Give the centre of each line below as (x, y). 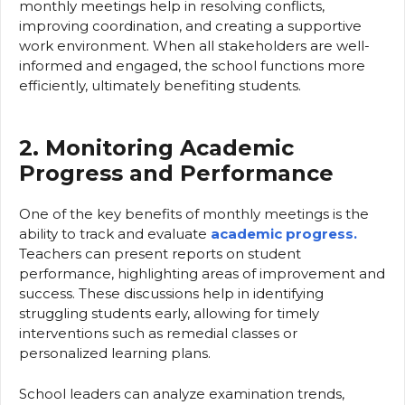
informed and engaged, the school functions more (192, 65)
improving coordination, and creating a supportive (190, 25)
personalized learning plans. (115, 353)
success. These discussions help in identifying (171, 294)
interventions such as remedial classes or (158, 334)
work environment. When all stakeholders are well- (194, 45)
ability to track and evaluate (115, 234)
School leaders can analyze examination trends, (182, 393)
